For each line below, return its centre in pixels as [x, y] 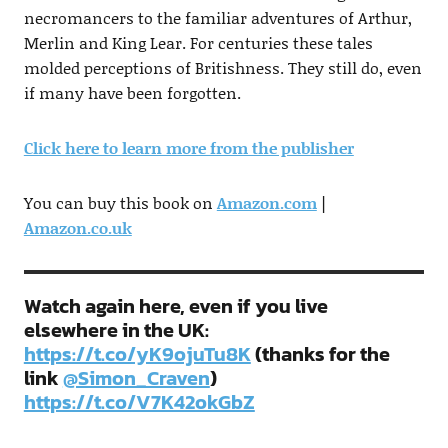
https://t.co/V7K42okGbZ [139, 402]
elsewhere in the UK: [116, 330]
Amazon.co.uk [77, 228]
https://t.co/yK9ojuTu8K [137, 354]
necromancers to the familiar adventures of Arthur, [217, 18]
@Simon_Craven [136, 378]
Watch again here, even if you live [175, 306]
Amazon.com [266, 203]
